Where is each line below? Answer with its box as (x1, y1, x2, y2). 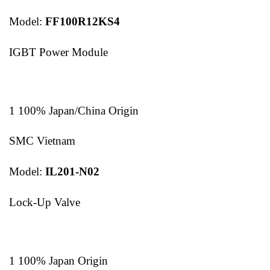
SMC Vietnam (9, 134, 75, 148)
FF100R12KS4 (45, 15, 120, 28)
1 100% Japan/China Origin (9, 104, 139, 117)
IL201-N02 (45, 165, 99, 178)
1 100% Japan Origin (9, 254, 108, 267)
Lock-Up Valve (9, 196, 80, 209)
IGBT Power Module (9, 46, 108, 59)
